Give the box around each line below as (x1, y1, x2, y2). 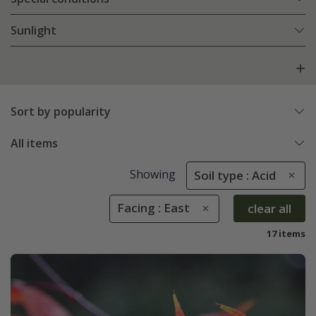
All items (11, 135, 58, 152)
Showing (129, 166, 176, 183)
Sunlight (11, 23, 56, 39)
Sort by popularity (11, 104, 111, 120)
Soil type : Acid (194, 167, 276, 184)
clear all (248, 200, 291, 217)
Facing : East (117, 200, 190, 217)
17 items (267, 227, 305, 241)
